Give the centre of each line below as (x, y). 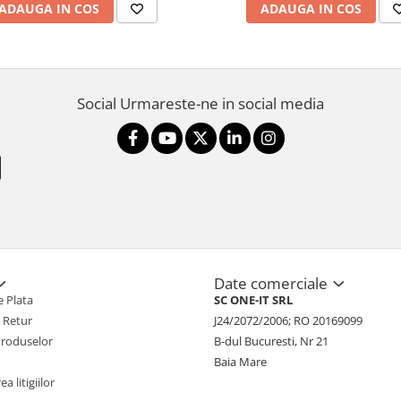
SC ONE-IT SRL (253, 300)
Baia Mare (240, 362)
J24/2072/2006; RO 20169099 (288, 320)
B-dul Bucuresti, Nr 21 (271, 341)
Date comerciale (273, 283)
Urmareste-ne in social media (222, 103)
